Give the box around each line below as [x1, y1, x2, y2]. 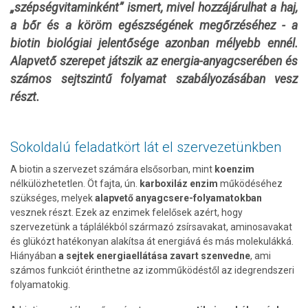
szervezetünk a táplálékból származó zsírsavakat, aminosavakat [10, 221, 292, 232]
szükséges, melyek [10, 192, 95, 203]
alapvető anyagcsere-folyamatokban [95, 192, 262, 203]
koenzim [214, 164, 254, 175]
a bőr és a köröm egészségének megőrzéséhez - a [10, 19, 298, 32]
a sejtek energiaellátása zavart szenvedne [56, 250, 250, 261]
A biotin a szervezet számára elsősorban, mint [10, 164, 214, 175]
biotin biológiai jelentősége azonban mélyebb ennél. [10, 36, 298, 50]
